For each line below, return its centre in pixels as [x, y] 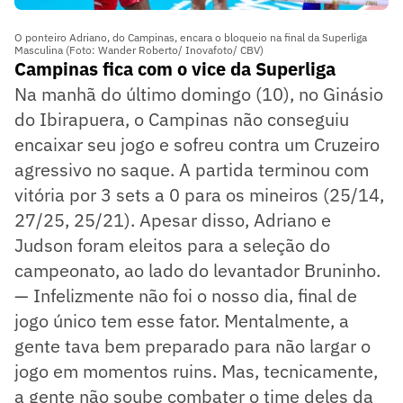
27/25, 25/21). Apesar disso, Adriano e [173, 220]
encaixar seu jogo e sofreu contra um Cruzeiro [197, 145]
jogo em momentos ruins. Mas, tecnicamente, [196, 372]
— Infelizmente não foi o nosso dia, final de [186, 296]
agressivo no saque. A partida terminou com [192, 170]
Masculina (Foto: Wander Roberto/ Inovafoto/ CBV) [139, 50]
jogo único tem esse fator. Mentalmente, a [182, 321]
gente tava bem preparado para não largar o [193, 346]
